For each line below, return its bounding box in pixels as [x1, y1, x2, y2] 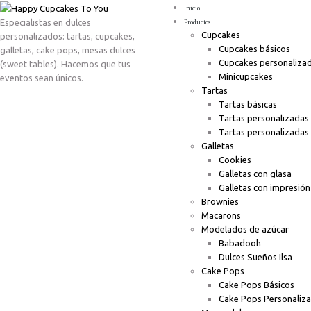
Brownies [201, 196, 239, 206]
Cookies [219, 155, 251, 165]
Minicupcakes [219, 72, 273, 81]
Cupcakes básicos [219, 44, 290, 53]
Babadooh [219, 238, 261, 248]
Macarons [201, 210, 241, 220]
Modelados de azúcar [201, 224, 289, 234]
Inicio [184, 4, 200, 12]
